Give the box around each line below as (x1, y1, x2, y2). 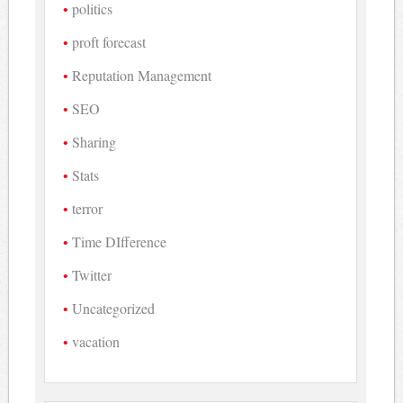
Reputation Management (72, 66, 212, 85)
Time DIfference (72, 232, 167, 252)
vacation (72, 332, 121, 352)
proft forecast (72, 32, 147, 52)
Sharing (72, 132, 117, 152)
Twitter (72, 265, 112, 285)
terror (72, 199, 103, 219)
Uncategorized (72, 299, 156, 318)
